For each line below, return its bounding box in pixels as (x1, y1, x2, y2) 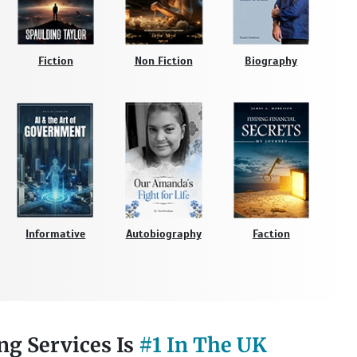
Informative (25, 226, 86, 241)
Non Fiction (134, 53, 193, 68)
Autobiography (125, 226, 202, 241)
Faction (252, 226, 290, 241)
